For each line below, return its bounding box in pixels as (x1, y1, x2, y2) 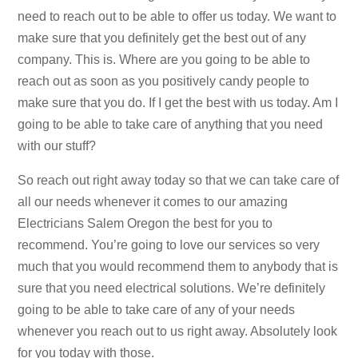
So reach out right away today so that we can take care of (18, 173, 340, 187)
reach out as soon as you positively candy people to (18, 74, 310, 88)
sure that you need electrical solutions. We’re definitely (18, 280, 326, 295)
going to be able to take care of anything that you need (18, 117, 324, 131)
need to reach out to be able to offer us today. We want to (18, 9, 337, 23)
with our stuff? (18, 138, 97, 153)
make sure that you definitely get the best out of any (18, 30, 307, 45)
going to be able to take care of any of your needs (18, 302, 296, 316)
